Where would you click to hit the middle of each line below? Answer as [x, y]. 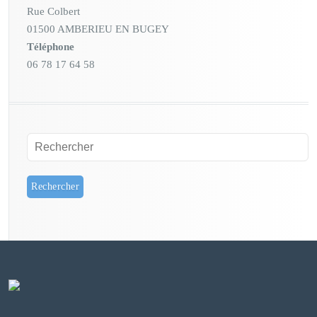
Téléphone [51, 46]
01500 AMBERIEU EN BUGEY [98, 29]
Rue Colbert [53, 11]
